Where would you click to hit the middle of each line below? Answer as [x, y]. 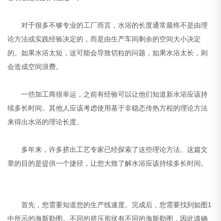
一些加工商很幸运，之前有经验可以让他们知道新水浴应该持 [108, 94]
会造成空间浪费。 [35, 67]
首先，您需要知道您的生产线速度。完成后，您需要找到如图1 [110, 205]
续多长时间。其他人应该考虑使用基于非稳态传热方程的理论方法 [108, 108]
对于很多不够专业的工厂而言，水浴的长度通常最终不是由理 [108, 25]
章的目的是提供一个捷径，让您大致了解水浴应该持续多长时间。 [108, 164]
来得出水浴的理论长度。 [46, 122]
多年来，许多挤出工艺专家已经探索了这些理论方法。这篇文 [108, 150]
